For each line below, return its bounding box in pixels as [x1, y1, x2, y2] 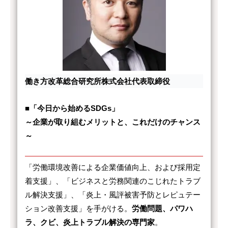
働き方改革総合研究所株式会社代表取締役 [25, 77, 170, 86]
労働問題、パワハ [132, 204, 193, 213]
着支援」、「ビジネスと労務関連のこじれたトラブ [25, 177, 201, 186]
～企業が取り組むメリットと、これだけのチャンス [25, 118, 201, 127]
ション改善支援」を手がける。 [25, 204, 132, 213]
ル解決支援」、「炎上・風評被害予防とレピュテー [25, 190, 201, 199]
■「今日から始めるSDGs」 [25, 104, 119, 113]
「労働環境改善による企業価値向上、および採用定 [25, 163, 201, 172]
